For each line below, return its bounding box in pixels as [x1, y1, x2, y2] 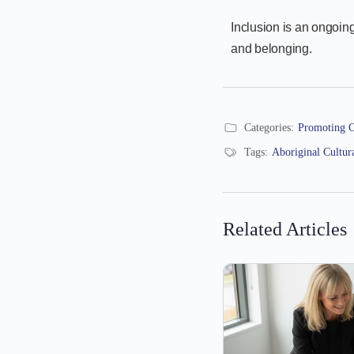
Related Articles [223, 218, 347, 239]
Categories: [244, 121, 294, 134]
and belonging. [231, 41, 312, 55]
